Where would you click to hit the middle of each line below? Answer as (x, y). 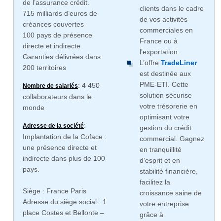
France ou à (158, 41)
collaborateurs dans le (57, 97)
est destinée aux (165, 74)
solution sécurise (166, 95)
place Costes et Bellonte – (63, 213)
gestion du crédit (165, 128)
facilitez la (155, 182)
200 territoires (44, 68)
